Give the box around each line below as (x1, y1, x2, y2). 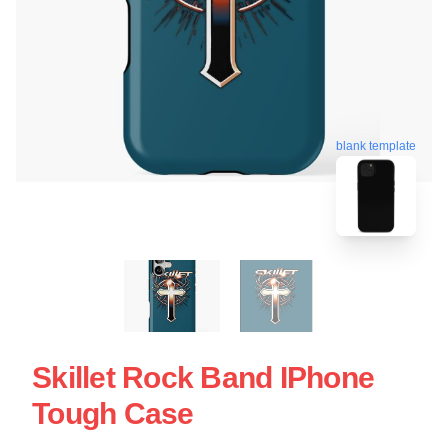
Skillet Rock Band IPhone (32, 360, 374, 394)
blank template (336, 136, 416, 151)
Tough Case (32, 396, 194, 430)
